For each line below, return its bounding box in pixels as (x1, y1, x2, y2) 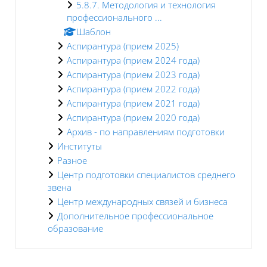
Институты (57, 139, 102, 152)
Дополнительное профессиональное (57, 209, 213, 222)
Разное (57, 154, 87, 166)
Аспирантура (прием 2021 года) (67, 97, 200, 109)
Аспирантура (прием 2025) (67, 39, 179, 52)
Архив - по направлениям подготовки (67, 125, 225, 138)
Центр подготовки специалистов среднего (57, 168, 235, 181)
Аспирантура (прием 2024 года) (67, 54, 200, 66)
